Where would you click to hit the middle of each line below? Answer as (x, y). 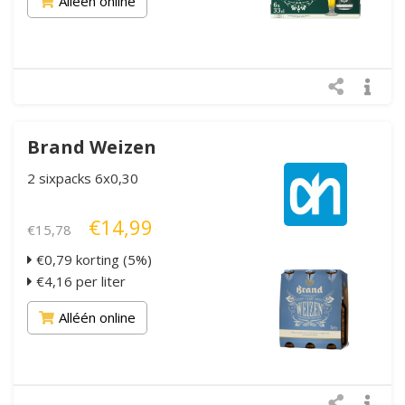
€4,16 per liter (79, 281)
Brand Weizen (92, 146)
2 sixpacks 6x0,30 (83, 178)
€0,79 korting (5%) (92, 259)
